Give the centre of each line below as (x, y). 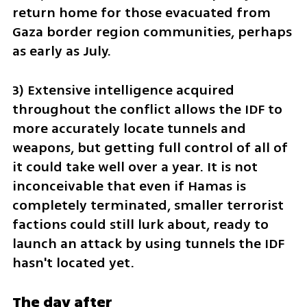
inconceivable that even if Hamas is (129, 186)
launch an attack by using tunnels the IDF (148, 243)
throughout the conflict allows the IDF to (147, 109)
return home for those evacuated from (141, 12)
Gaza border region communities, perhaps (152, 32)
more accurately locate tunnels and (129, 128)
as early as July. (61, 51)
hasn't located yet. (73, 262)
